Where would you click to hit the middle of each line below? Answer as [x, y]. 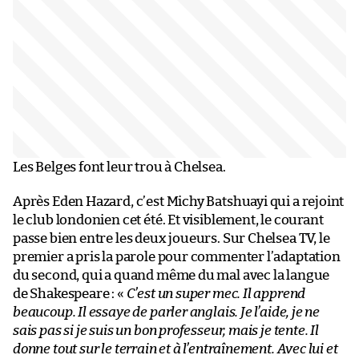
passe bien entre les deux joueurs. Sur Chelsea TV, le [171, 238]
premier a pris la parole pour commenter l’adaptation [177, 256]
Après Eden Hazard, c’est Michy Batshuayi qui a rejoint [179, 201]
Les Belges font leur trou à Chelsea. [119, 167]
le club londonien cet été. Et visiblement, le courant [168, 220]
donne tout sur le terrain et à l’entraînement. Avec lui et [175, 349]
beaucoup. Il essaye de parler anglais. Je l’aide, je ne [167, 312]
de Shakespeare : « [70, 293]
